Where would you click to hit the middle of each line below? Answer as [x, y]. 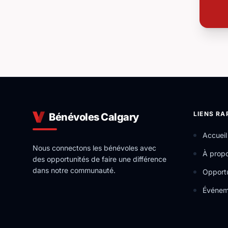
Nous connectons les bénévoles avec [94, 148]
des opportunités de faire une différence [99, 159]
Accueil [215, 135]
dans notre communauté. [74, 170]
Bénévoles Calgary [94, 117]
